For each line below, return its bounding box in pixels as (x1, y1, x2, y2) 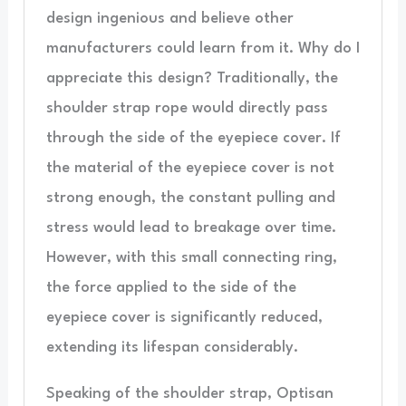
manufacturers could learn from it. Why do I (45, 40, 360, 56)
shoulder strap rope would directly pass (45, 100, 328, 116)
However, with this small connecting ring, (45, 249, 337, 266)
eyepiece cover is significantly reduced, (45, 309, 323, 325)
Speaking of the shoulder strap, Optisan (45, 385, 333, 401)
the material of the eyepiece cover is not (45, 159, 334, 176)
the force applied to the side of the (45, 279, 296, 295)
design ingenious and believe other (45, 10, 294, 26)
